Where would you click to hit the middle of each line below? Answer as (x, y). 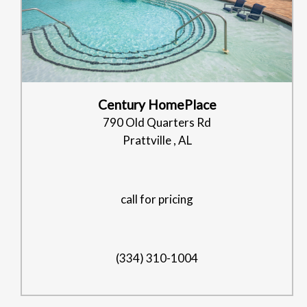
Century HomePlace (157, 104)
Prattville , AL (157, 140)
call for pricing (157, 199)
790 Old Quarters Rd (157, 122)
